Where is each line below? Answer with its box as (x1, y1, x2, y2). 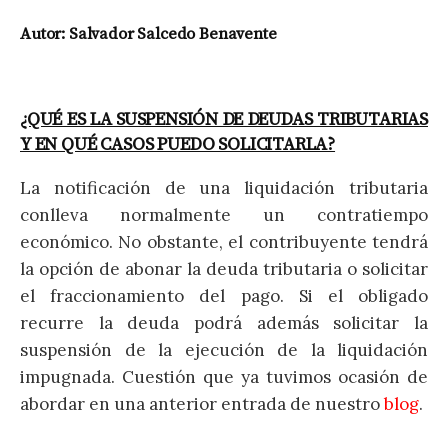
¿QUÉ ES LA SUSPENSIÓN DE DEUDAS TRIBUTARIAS (20, 107, 428, 131)
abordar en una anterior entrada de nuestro (20, 392, 384, 415)
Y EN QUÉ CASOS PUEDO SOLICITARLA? (20, 132, 336, 156)
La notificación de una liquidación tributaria (20, 176, 428, 199)
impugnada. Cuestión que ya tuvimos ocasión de (20, 365, 428, 388)
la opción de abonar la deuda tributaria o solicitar (20, 257, 428, 280)
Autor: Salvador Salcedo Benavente (20, 23, 277, 44)
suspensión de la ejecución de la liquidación (20, 338, 428, 361)
